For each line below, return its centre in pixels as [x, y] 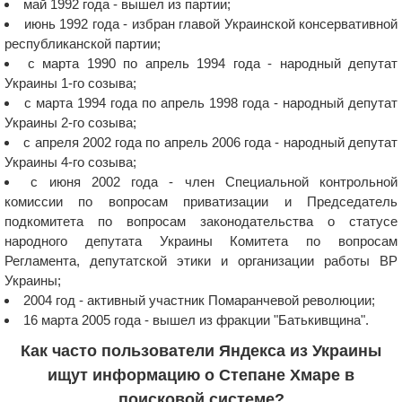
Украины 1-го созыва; [70, 83]
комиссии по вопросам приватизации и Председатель [201, 201]
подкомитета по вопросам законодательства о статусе [201, 221]
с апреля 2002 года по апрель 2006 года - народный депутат [211, 142]
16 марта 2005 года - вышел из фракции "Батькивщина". [196, 319]
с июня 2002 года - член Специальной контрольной [214, 181]
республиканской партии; [83, 43]
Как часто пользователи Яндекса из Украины [201, 350]
